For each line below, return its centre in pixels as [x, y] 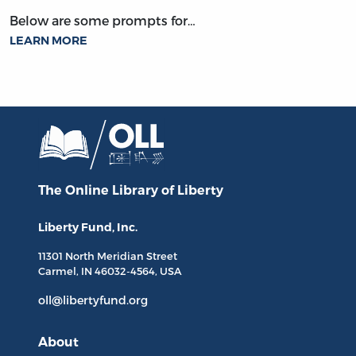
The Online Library [100, 190]
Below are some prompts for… [103, 21]
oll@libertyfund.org [93, 300]
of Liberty [192, 190]
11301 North [68, 255]
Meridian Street [137, 255]
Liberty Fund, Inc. [88, 227]
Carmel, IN [66, 271]
